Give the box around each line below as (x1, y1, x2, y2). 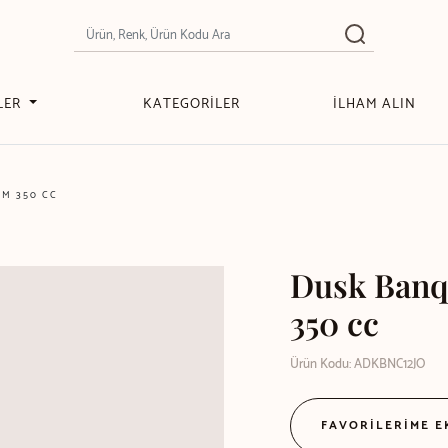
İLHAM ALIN (332, 93, 416, 116)
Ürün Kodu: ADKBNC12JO (290, 354, 426, 375)
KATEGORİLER (143, 93, 241, 116)
